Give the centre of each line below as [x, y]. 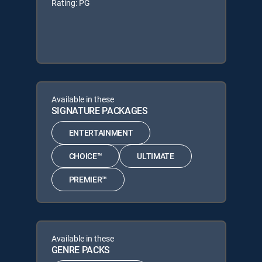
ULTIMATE [156, 156]
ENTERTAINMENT [101, 133]
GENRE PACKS [80, 249]
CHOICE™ [85, 156]
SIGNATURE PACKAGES [99, 110]
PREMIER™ [88, 180]
